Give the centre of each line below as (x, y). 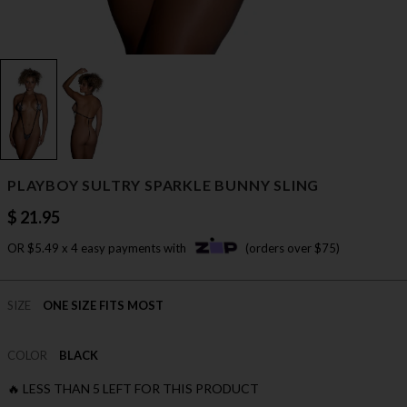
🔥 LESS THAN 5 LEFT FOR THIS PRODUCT (133, 389)
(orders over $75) (293, 248)
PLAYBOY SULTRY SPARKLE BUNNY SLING (164, 185)
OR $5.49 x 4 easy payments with (98, 248)
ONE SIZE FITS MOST (103, 306)
